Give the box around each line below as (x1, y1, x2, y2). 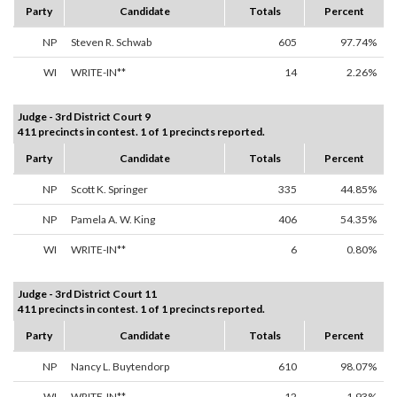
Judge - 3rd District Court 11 (18, 287, 157, 301)
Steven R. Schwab (71, 35, 152, 50)
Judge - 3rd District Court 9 (18, 110, 151, 124)
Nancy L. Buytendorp (71, 360, 169, 374)
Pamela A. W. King (71, 213, 155, 227)
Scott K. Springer (71, 183, 148, 197)
